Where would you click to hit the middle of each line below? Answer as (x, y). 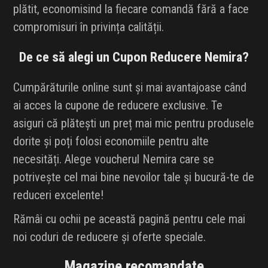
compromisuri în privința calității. (89, 27)
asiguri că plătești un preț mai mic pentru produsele (134, 124)
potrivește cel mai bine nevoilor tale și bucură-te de (134, 177)
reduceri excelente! (59, 195)
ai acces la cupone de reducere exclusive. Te (118, 106)
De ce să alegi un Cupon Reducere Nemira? (134, 57)
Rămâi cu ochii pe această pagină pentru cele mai (130, 219)
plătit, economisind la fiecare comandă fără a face (131, 9)
